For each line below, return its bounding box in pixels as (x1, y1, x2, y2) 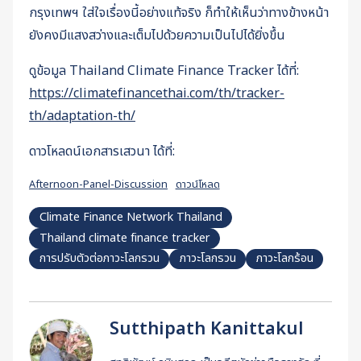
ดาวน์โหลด (175, 176, 220, 193)
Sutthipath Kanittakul (110, 316, 304, 343)
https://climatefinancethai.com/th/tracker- (29, 84, 284, 104)
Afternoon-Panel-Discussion (29, 176, 168, 193)
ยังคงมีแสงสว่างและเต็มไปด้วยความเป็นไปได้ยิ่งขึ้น (29, 26, 285, 46)
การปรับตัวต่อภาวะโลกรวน (39, 250, 160, 268)
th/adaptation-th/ (29, 106, 135, 127)
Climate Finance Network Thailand (39, 208, 222, 226)
